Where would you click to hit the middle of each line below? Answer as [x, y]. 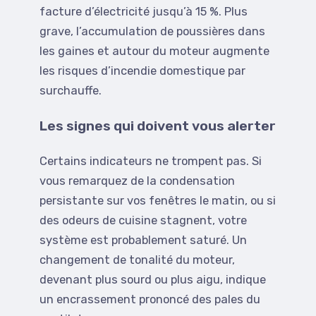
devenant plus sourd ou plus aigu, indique [153, 280]
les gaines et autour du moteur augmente [154, 51]
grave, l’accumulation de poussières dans [152, 32]
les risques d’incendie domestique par [142, 71]
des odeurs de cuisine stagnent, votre [143, 221]
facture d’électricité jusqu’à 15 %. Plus [144, 12]
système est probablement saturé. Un [143, 241]
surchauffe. [71, 91]
